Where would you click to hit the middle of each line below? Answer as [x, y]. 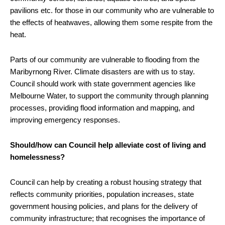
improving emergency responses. [65, 120]
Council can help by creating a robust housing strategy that [106, 182]
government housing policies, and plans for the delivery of [104, 206]
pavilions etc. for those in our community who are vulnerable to [112, 10]
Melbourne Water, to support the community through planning [109, 95]
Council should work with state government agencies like [103, 83]
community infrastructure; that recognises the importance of [107, 218]
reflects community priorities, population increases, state [102, 194]
